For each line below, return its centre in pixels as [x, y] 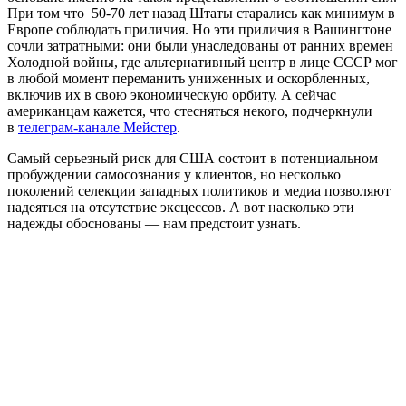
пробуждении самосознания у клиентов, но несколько [174, 174]
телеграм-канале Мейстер [97, 127]
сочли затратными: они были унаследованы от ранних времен [200, 45]
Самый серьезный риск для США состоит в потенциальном [193, 158]
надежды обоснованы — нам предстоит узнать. [154, 223]
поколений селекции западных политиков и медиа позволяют [199, 190]
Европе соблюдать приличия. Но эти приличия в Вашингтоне [199, 29]
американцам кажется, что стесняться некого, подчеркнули [190, 111]
